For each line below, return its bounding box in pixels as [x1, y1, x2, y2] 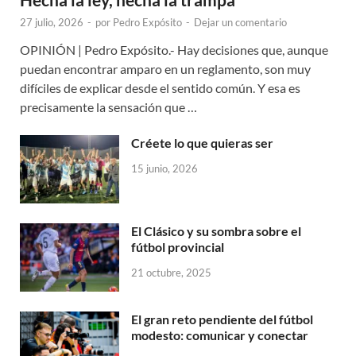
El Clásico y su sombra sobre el [131, 223, 301, 239]
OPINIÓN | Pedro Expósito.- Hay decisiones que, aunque [20, 41, 328, 57]
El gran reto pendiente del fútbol [131, 311, 313, 327]
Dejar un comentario [194, 15, 287, 29]
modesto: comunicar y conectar [131, 327, 308, 343]
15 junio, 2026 [131, 161, 198, 175]
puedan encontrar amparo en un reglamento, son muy [20, 60, 311, 76]
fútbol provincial [131, 239, 224, 255]
